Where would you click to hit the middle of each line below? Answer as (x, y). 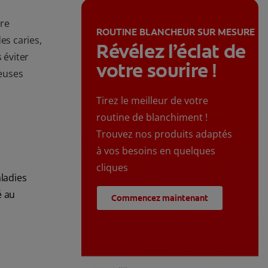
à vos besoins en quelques (156, 151)
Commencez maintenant (160, 198)
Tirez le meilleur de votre (152, 101)
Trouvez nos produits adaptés (164, 134)
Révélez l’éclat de (171, 52)
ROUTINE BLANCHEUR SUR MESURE (176, 32)
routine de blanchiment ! (152, 118)
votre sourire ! (157, 71)
